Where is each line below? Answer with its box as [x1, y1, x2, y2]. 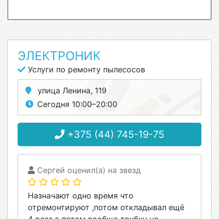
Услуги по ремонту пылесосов [25, 65, 145, 74]
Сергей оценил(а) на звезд [35, 165, 141, 175]
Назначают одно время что [28, 191, 133, 200]
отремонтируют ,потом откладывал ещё [28, 202, 184, 212]
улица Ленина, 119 [35, 86, 107, 95]
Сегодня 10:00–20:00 [37, 99, 117, 109]
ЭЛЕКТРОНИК [18, 48, 101, 63]
